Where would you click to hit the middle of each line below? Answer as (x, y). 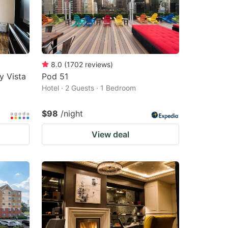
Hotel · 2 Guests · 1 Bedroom (89, 88)
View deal (110, 134)
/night (72, 113)
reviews (98, 64)
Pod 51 (55, 76)
